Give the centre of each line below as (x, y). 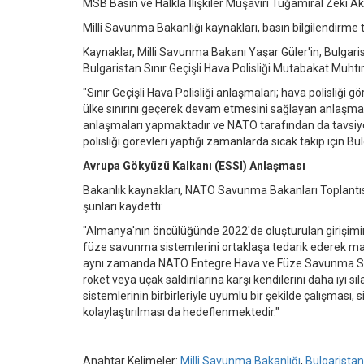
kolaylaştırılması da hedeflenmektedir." (181, 312)
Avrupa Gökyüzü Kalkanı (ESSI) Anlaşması (194, 165)
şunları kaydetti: (123, 206)
